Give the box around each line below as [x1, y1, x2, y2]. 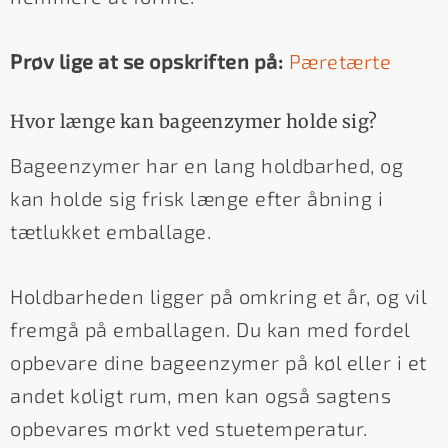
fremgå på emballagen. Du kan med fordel [10, 316, 410, 341]
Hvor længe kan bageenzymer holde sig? [10, 110, 378, 134]
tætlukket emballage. [10, 218, 211, 243]
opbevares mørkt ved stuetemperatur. [10, 415, 368, 440]
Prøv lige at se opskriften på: [10, 49, 283, 74]
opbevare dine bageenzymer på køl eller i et [10, 349, 427, 374]
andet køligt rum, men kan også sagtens [10, 382, 391, 407]
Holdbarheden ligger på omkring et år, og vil [10, 283, 426, 308]
